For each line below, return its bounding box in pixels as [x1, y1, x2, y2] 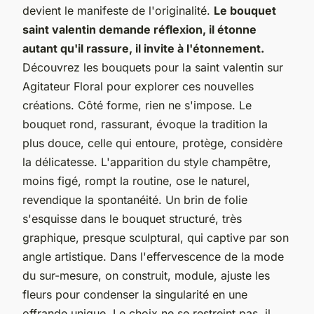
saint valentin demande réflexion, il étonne [22, 22, 257, 36]
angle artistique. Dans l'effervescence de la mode [22, 249, 284, 264]
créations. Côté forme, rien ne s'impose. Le [22, 97, 252, 112]
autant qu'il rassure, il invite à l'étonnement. [22, 41, 264, 55]
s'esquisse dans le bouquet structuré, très [22, 211, 242, 226]
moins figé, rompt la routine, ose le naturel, [22, 173, 250, 188]
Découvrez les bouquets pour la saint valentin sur [22, 60, 283, 74]
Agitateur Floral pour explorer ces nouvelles [22, 78, 254, 93]
